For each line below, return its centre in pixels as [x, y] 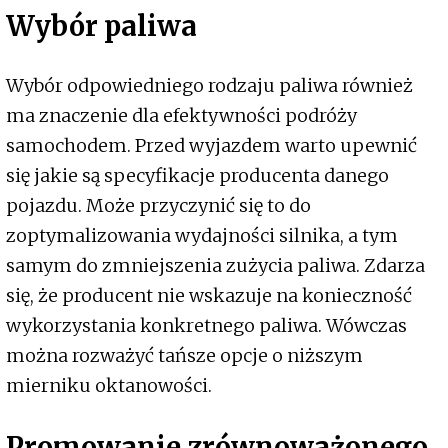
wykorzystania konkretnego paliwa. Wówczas [206, 326]
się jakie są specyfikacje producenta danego [197, 176]
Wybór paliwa [101, 25]
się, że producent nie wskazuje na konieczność [209, 296]
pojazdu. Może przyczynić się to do [158, 206]
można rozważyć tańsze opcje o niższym [184, 356]
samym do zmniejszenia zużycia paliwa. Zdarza [215, 266]
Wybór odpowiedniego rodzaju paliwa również [209, 86]
